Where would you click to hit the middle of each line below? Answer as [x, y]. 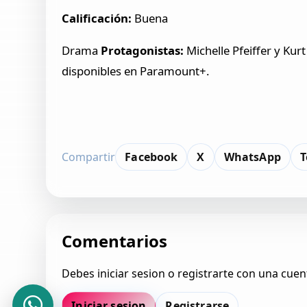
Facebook [151, 157]
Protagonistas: [143, 51]
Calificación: [97, 19]
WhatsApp [252, 157]
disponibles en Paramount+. [136, 71]
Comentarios [115, 241]
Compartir [89, 157]
